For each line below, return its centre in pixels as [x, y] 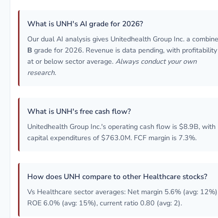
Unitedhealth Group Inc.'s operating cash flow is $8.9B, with [121, 127]
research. [42, 73]
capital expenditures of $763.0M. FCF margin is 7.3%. [112, 138]
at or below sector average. [71, 61]
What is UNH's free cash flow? [79, 111]
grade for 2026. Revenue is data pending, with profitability [125, 50]
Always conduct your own [156, 61]
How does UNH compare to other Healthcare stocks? [117, 177]
